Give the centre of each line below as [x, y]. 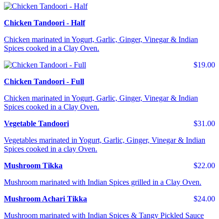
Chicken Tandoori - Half [44, 23]
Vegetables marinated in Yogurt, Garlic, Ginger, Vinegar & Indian [105, 140]
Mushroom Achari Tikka [45, 199]
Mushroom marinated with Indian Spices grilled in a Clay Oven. [103, 182]
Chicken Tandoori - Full [44, 82]
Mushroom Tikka [33, 166]
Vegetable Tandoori [36, 124]
